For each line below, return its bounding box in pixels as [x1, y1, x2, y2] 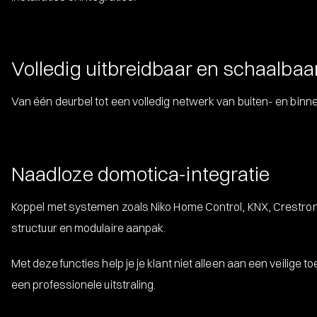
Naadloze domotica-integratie [11, 161, 270, 186]
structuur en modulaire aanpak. [11, 220, 166, 235]
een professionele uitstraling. [11, 277, 156, 292]
